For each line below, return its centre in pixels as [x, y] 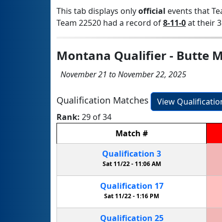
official [152, 11]
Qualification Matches [103, 100]
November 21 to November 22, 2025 [121, 74]
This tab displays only [97, 11]
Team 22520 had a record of [110, 23]
